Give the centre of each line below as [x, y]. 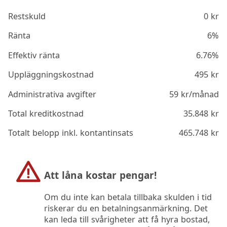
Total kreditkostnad [46, 113]
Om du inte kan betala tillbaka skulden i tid [128, 197]
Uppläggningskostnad [51, 75]
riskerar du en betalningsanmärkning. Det [126, 209]
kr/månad [198, 94]
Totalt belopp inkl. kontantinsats [71, 133]
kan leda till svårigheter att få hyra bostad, [127, 220]
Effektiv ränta [34, 55]
